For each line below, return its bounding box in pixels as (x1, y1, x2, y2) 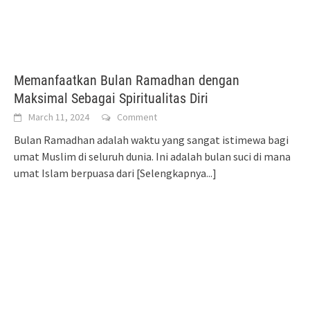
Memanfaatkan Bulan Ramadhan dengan (14, 72, 239, 89)
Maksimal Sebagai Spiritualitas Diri (14, 90, 208, 107)
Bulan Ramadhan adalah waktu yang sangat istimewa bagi (14, 133, 289, 147)
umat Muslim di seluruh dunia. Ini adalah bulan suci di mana (14, 149, 291, 164)
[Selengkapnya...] (136, 166, 217, 181)
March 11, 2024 (28, 111, 89, 124)
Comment (117, 111, 157, 124)
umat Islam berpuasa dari (14, 166, 136, 181)
